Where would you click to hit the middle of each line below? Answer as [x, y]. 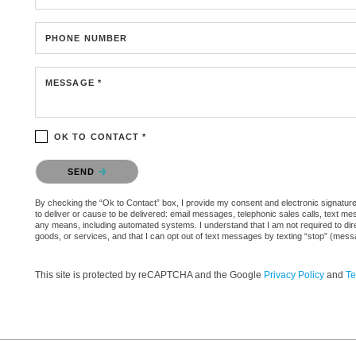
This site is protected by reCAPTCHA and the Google [149, 275]
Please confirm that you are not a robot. [126, 162]
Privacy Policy [294, 275]
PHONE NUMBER [87, 38]
